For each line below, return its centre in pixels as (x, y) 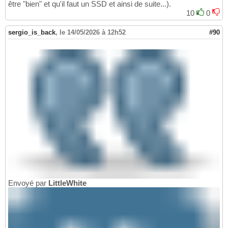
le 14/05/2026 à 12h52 (93, 33)
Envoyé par (28, 183)
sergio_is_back (32, 33)
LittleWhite (67, 183)
